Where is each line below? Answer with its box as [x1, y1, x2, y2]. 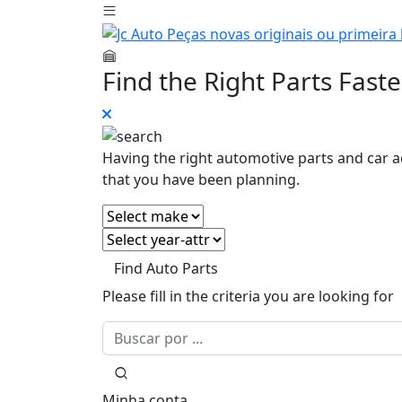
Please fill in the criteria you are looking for [102, 286, 394, 307]
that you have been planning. [102, 170, 300, 190]
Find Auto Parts [114, 258, 218, 279]
